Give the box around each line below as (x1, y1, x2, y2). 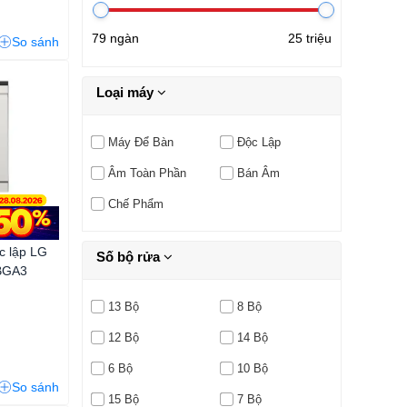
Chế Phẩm (107, 196, 164, 211)
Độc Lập (236, 134, 281, 149)
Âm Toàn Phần (107, 165, 186, 180)
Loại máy (96, 84, 157, 100)
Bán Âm (236, 165, 280, 180)
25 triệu (288, 30, 332, 45)
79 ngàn (92, 30, 139, 45)
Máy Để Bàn (107, 134, 174, 149)
